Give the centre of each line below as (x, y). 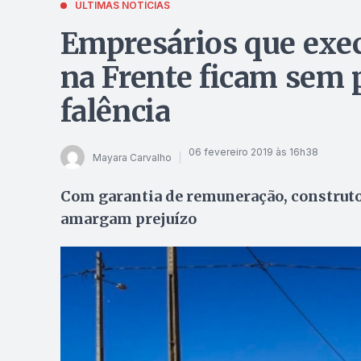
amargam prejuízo (128, 219)
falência (115, 112)
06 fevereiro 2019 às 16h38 (253, 151)
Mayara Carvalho (132, 157)
